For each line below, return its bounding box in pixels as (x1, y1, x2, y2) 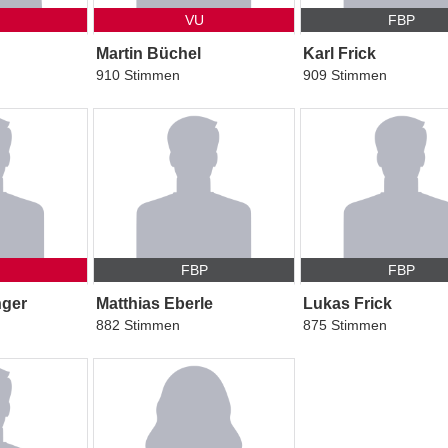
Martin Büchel (95, 44, 201, 62)
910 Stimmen (95, 66, 180, 83)
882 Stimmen (95, 316, 180, 333)
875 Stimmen (303, 316, 388, 333)
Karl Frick (303, 44, 377, 62)
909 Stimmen (303, 66, 388, 83)
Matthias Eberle (95, 294, 213, 312)
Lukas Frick (303, 294, 393, 312)
